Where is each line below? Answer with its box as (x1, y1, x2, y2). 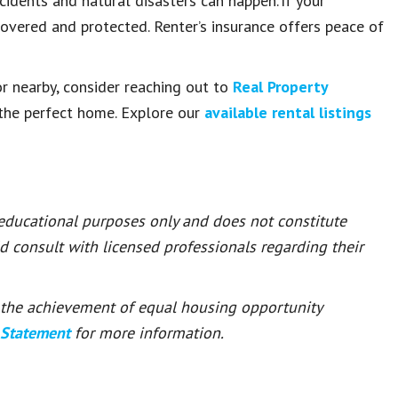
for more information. (75, 322, 224, 343)
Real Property (233, 76, 328, 97)
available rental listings (204, 102, 371, 123)
